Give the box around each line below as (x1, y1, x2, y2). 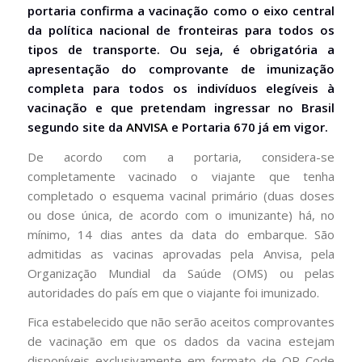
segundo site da (27, 118, 126, 135)
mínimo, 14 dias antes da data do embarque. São (27, 225, 335, 242)
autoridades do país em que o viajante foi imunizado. (27, 284, 319, 301)
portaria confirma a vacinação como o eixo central (27, 2, 335, 19)
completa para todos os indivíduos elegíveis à (27, 79, 335, 96)
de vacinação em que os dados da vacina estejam (27, 333, 335, 350)
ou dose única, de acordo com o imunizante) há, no (27, 206, 335, 223)
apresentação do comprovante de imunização (27, 60, 335, 77)
